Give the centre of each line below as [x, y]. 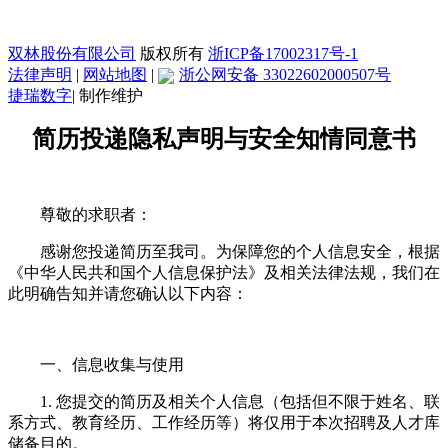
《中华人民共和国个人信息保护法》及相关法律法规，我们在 [224, 272]
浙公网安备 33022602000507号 [285, 74]
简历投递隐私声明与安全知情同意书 [224, 138]
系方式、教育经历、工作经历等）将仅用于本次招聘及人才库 [224, 422]
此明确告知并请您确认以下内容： [132, 293]
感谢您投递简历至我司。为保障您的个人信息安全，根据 [240, 251]
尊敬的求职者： [100, 214]
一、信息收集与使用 [116, 364]
